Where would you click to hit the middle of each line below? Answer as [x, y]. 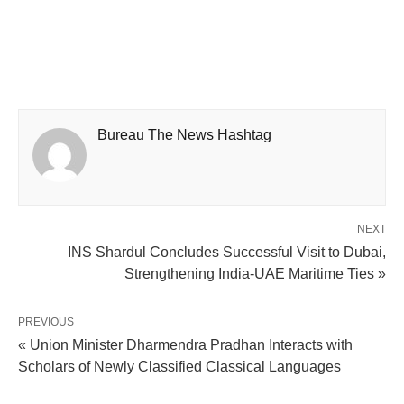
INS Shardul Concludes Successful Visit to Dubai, [227, 252]
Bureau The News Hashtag [184, 135]
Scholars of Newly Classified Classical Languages [179, 367]
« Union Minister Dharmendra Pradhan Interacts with [185, 345]
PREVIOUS [46, 322]
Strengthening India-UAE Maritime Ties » [255, 274]
